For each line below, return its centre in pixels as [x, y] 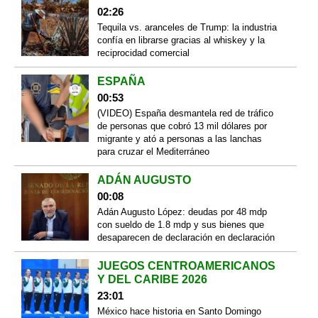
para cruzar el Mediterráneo [153, 152]
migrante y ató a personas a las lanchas [179, 139]
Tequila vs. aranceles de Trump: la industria [187, 28]
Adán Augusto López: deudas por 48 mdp [182, 212]
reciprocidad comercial [143, 53]
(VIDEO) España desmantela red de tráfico [185, 114]
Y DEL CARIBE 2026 [152, 280]
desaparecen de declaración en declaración [186, 238]
